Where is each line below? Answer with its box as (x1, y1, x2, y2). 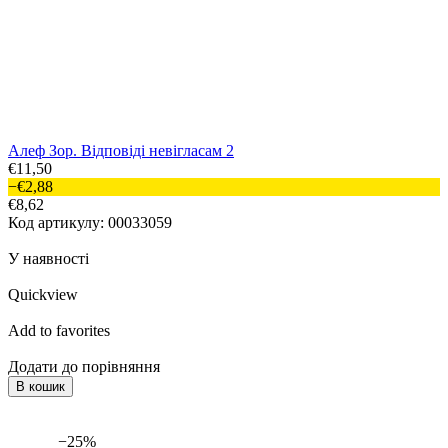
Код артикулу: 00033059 (8, 214, 172, 232)
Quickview (8, 286, 78, 304)
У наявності (8, 250, 89, 268)
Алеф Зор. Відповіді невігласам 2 (8, 142, 234, 160)
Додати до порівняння (8, 358, 160, 376)
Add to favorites (8, 322, 110, 340)
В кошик (16, 379, 65, 395)
